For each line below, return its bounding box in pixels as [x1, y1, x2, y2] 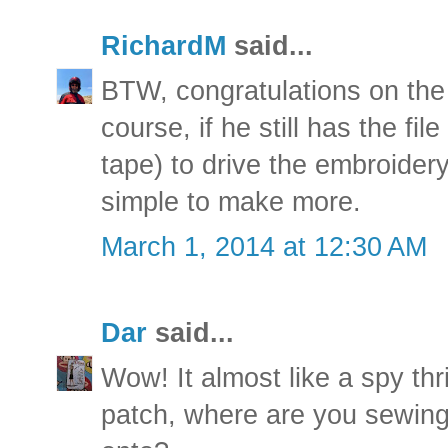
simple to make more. [101, 186, 361, 217]
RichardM [101, 30, 226, 61]
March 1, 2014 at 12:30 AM [101, 231, 427, 262]
